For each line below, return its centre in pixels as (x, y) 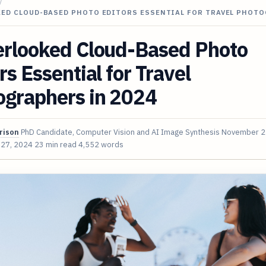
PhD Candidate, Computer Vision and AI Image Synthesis (120, 132)
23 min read (56, 144)
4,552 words (101, 144)
